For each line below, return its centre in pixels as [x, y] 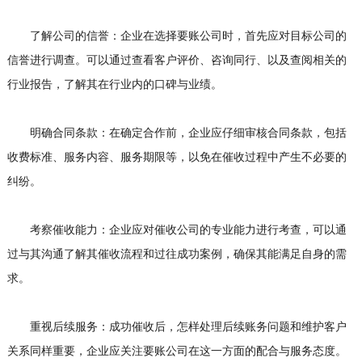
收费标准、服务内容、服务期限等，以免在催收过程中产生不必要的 [177, 158]
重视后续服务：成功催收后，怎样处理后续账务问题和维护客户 [177, 328]
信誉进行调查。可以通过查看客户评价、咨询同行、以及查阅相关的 [177, 61]
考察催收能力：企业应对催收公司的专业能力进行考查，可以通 [177, 231]
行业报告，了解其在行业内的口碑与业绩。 [114, 85]
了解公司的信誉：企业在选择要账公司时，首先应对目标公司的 [177, 37]
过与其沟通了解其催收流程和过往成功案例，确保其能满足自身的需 [177, 255]
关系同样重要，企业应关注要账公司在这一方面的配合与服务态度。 [177, 352]
